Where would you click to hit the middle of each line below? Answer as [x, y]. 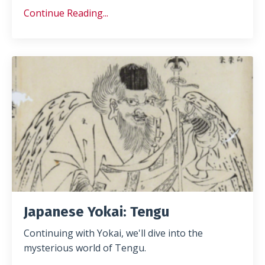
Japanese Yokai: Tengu [96, 212]
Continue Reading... [66, 13]
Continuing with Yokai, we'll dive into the [113, 233]
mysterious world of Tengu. [85, 248]
